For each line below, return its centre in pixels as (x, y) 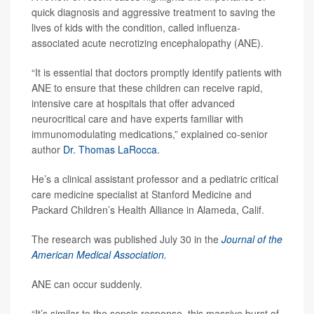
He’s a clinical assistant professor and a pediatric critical (155, 179)
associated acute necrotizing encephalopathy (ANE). (148, 43)
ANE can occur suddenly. (87, 284)
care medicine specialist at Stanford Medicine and (142, 194)
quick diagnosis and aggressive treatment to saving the (153, 12)
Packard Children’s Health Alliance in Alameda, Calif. (148, 210)
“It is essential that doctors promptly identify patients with (157, 73)
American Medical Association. (99, 255)
